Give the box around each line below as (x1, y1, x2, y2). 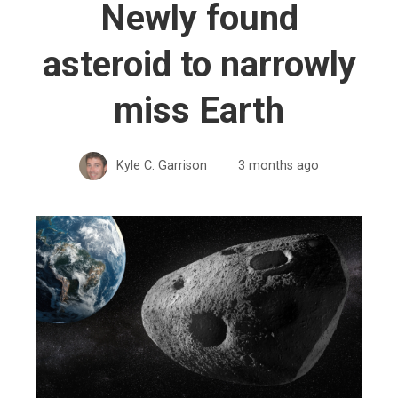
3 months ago (238, 157, 319, 173)
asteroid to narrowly (42, 43, 356, 85)
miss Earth (114, 89, 284, 131)
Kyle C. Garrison (116, 157, 207, 173)
